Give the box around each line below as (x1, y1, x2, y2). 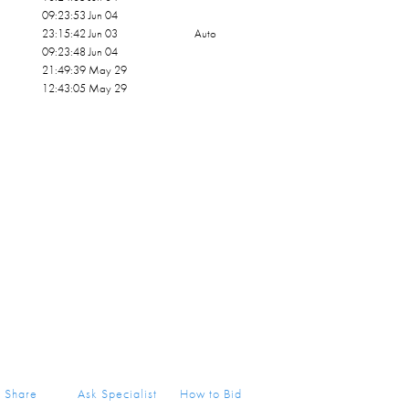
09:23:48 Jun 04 (42, 44, 119, 59)
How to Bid (180, 385, 243, 402)
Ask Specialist (78, 385, 158, 402)
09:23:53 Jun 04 (42, 7, 119, 23)
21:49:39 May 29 (42, 62, 128, 78)
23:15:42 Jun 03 (42, 26, 119, 41)
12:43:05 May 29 (42, 80, 128, 96)
